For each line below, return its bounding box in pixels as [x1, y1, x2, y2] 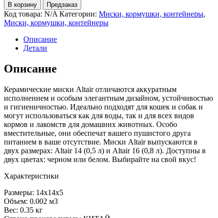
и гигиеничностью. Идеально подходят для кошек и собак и [4, 102, 203, 111]
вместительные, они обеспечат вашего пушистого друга [4, 128, 191, 137]
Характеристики [4, 171, 59, 180]
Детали [23, 43, 47, 52]
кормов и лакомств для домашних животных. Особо [4, 120, 177, 128]
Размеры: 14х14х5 [4, 188, 63, 197]
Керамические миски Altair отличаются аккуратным [4, 85, 177, 93]
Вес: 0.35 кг [4, 205, 43, 214]
